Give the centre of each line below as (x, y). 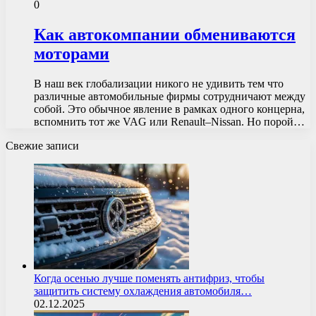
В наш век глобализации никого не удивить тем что (159, 83)
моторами (72, 53)
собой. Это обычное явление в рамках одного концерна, (169, 109)
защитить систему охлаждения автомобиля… (143, 291)
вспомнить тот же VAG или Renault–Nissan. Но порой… (169, 121)
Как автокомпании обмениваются (165, 34)
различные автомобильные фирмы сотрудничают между (170, 96)
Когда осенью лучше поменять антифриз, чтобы (149, 278)
